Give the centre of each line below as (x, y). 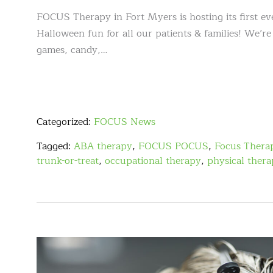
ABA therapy (103, 147)
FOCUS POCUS (173, 147)
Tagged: (55, 147)
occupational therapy (153, 161)
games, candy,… (72, 50)
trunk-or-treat (68, 161)
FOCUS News (125, 122)
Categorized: (65, 122)
